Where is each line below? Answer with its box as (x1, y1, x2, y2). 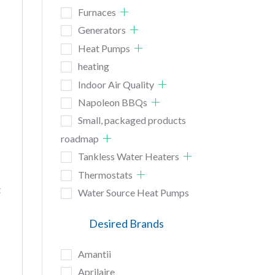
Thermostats (77, 168, 133, 180)
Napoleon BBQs (77, 96, 147, 108)
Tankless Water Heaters (77, 150, 179, 163)
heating (77, 60, 109, 72)
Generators (77, 24, 126, 36)
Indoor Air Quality (77, 78, 154, 90)
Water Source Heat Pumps (77, 187, 189, 199)
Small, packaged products (77, 114, 186, 126)
